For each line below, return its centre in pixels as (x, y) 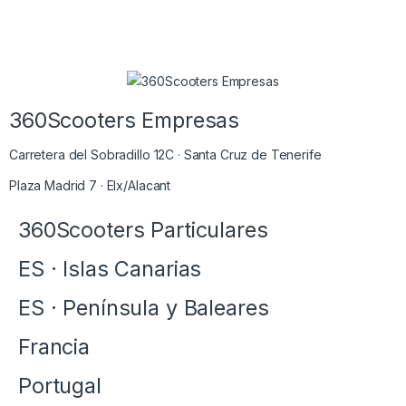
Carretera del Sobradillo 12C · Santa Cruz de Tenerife (165, 155)
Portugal (60, 386)
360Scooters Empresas (125, 121)
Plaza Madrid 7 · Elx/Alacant (90, 186)
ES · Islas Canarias (110, 269)
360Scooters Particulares (143, 230)
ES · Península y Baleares (144, 308)
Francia (54, 347)
